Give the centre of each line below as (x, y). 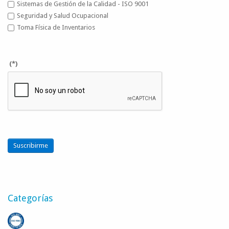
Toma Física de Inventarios (56, 27)
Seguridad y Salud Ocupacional (63, 15)
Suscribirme (31, 145)
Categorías (30, 198)
